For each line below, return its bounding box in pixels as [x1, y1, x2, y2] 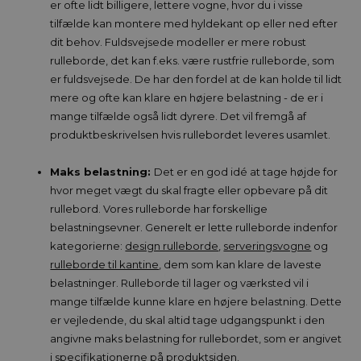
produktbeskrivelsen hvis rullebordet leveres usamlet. [50, 127, 334, 141]
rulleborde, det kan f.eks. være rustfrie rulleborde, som [50, 53, 335, 67]
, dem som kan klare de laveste [159, 257, 322, 271]
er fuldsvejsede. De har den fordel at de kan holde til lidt [50, 72, 342, 85]
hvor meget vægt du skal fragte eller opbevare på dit [50, 183, 329, 197]
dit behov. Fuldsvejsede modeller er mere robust [50, 35, 307, 48]
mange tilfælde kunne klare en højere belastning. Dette [50, 294, 342, 308]
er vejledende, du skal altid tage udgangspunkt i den [50, 313, 326, 326]
